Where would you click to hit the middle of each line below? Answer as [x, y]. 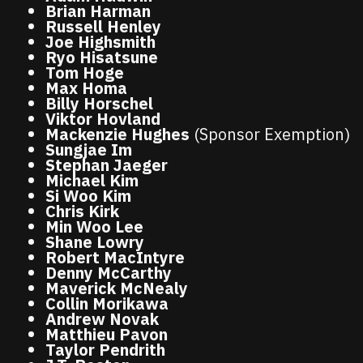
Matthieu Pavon [107, 334]
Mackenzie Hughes [117, 134]
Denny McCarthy [109, 272]
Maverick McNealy [117, 288]
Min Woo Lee [94, 226]
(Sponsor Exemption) [270, 134]
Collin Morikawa [107, 303]
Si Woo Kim [88, 195]
